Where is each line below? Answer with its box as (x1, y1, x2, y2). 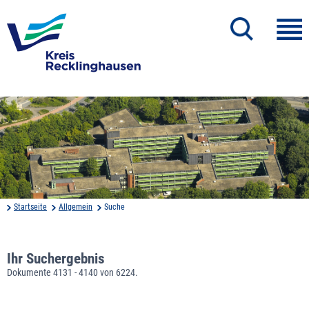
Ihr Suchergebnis (7, 250, 105, 267)
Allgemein (59, 201, 92, 212)
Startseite (14, 201, 47, 212)
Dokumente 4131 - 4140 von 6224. (7, 266, 138, 278)
